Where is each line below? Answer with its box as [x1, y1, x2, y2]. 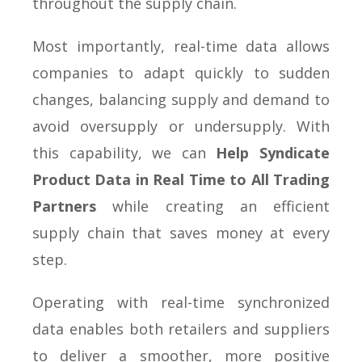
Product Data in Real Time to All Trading [32, 169, 330, 189]
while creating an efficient [96, 196, 330, 216]
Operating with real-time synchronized [32, 292, 330, 312]
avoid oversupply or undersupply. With [32, 116, 330, 136]
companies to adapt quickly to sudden [32, 62, 330, 82]
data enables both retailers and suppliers [32, 318, 330, 339]
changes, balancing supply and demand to [32, 89, 330, 109]
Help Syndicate [216, 142, 330, 162]
